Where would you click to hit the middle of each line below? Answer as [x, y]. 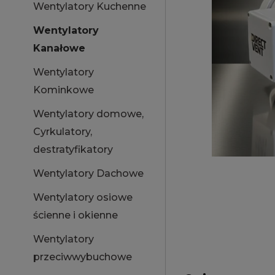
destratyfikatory [73, 149]
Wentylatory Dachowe [88, 173]
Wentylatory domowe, [88, 114]
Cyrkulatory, [63, 132]
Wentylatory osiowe [83, 197]
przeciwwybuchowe [83, 257]
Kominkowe [64, 90]
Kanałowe [59, 48]
